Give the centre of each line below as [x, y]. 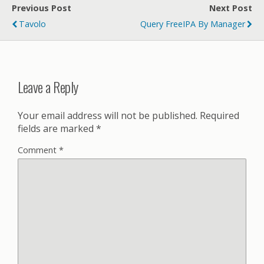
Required [220, 115]
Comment [38, 150]
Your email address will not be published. [108, 115]
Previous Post [42, 8]
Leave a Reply [48, 86]
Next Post [231, 8]
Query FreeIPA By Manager [193, 24]
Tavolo [32, 24]
